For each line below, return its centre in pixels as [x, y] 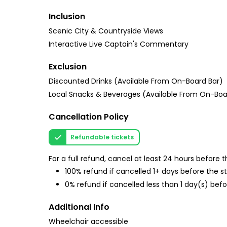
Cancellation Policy [89, 117]
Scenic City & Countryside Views [106, 31]
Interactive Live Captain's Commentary [119, 44]
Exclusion [68, 67]
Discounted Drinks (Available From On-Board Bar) [136, 81]
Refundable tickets [102, 137]
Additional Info [79, 207]
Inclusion [67, 16]
